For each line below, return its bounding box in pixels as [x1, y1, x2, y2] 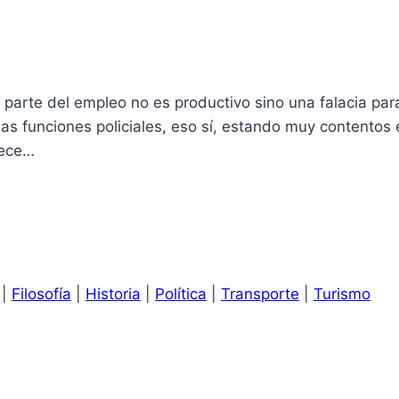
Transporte [221, 284, 299, 303]
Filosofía [12, 284, 71, 303]
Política [155, 284, 207, 303]
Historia [85, 284, 141, 303]
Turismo [313, 284, 370, 303]
